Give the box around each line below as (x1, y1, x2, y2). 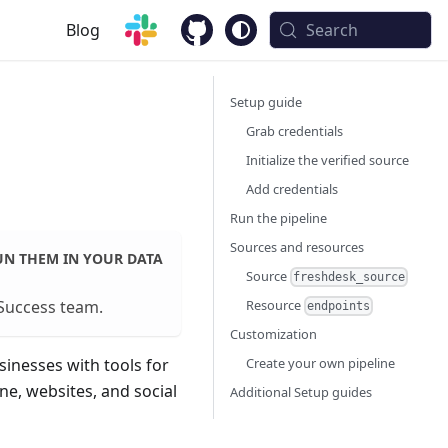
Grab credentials (246, 122, 343, 140)
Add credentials (246, 180, 338, 198)
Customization (230, 325, 317, 344)
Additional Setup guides (230, 383, 372, 402)
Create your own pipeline (246, 354, 395, 373)
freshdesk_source (293, 270, 406, 285)
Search (306, 19, 359, 41)
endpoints (307, 299, 371, 314)
